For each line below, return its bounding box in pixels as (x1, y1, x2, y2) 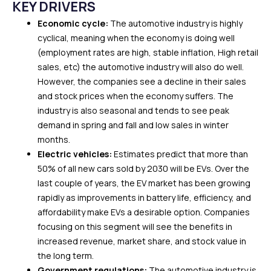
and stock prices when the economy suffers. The (38, 90, 233, 102)
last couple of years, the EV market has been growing (38, 177, 250, 189)
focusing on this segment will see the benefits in (38, 220, 232, 232)
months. (38, 133, 70, 145)
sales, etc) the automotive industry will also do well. (38, 60, 244, 73)
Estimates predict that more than (114, 148, 248, 160)
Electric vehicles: (38, 148, 114, 160)
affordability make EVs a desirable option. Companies (38, 206, 250, 218)
